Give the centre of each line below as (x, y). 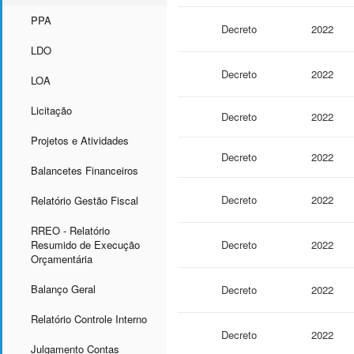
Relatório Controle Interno (89, 318)
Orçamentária (62, 258)
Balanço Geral (63, 288)
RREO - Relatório (70, 230)
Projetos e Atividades (80, 140)
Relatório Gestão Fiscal (85, 200)
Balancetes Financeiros (85, 170)
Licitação (51, 110)
